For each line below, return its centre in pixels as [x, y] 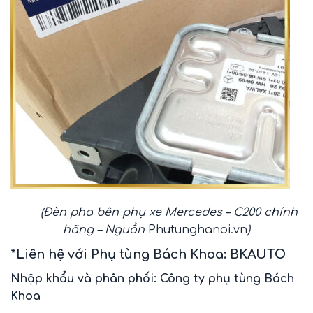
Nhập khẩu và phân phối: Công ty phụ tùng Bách [152, 278]
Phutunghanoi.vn [198, 230]
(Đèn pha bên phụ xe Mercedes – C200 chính [167, 212]
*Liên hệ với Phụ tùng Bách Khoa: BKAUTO [148, 254]
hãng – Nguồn [105, 230]
